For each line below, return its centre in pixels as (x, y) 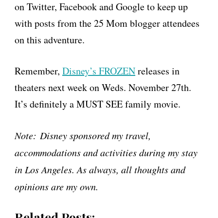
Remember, (38, 71)
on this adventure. (50, 40)
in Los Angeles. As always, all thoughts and (100, 170)
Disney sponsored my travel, (95, 136)
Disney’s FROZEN (99, 71)
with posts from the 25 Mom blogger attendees (107, 23)
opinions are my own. (56, 187)
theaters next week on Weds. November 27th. (103, 88)
